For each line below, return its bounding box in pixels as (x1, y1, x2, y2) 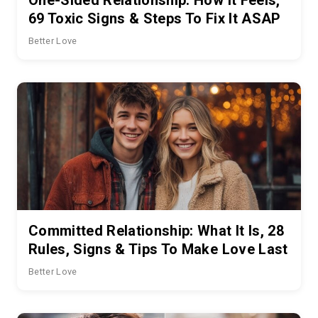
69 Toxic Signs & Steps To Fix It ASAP (28, 9, 281, 27)
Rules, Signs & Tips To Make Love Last (28, 240, 288, 258)
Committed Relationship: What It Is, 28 (28, 221, 284, 239)
